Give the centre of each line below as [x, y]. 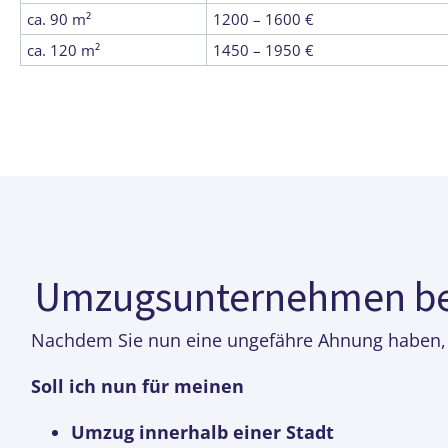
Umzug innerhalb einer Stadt [204, 432]
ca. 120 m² [63, 50]
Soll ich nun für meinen [137, 386]
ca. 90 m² [59, 19]
